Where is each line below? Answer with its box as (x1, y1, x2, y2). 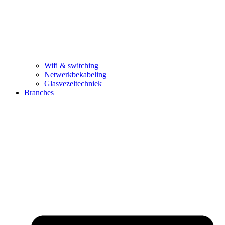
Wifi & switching (44, 61, 98, 70)
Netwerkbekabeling (44, 70, 106, 79)
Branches (24, 88, 54, 97)
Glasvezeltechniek (44, 79, 102, 88)
